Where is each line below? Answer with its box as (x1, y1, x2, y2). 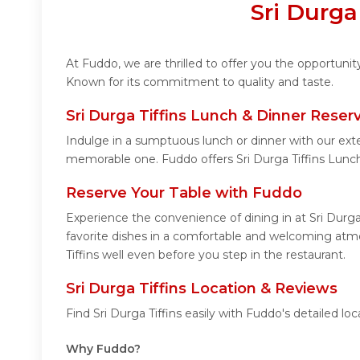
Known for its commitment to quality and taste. (66, 74, 333, 89)
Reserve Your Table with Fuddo (66, 183, 302, 202)
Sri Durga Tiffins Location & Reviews (66, 279, 337, 297)
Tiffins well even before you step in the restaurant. (66, 247, 346, 262)
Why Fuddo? (66, 341, 141, 356)
